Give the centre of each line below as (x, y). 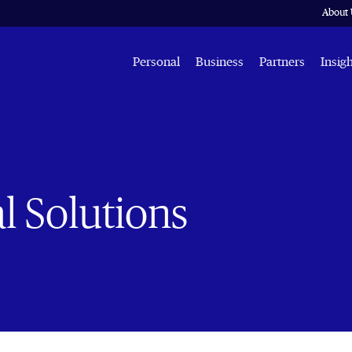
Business (220, 62)
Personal (156, 62)
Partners (282, 62)
